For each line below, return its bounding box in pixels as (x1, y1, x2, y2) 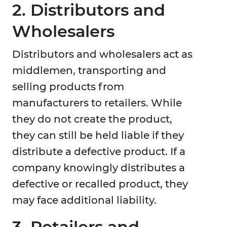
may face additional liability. (12, 194, 157, 207)
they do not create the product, (12, 113, 172, 126)
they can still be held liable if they (12, 129, 184, 142)
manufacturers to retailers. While (12, 97, 182, 109)
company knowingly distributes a (12, 162, 185, 174)
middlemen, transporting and (12, 64, 166, 77)
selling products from (12, 81, 124, 93)
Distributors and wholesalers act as (12, 48, 193, 61)
